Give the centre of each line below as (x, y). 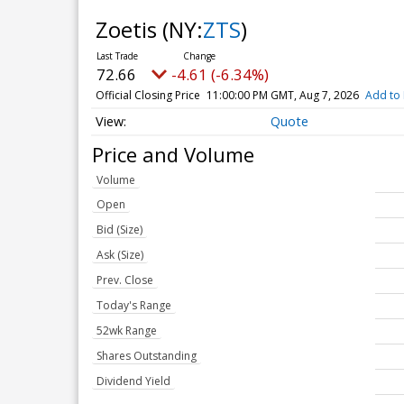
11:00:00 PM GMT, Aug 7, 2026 (282, 95)
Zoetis (129, 29)
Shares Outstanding (147, 356)
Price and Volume (173, 154)
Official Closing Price (147, 95)
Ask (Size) (120, 255)
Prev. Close (125, 280)
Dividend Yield (133, 381)
